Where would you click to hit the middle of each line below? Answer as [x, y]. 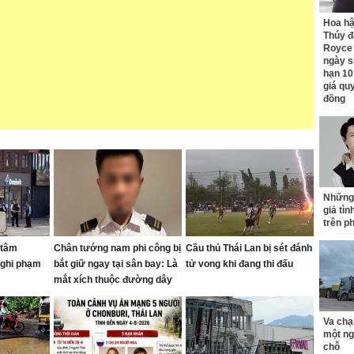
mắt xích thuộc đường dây [113, 280]
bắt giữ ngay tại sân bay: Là [116, 264]
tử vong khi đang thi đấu [239, 264]
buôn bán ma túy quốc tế [109, 296]
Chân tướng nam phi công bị [117, 248]
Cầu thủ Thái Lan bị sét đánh [249, 248]
